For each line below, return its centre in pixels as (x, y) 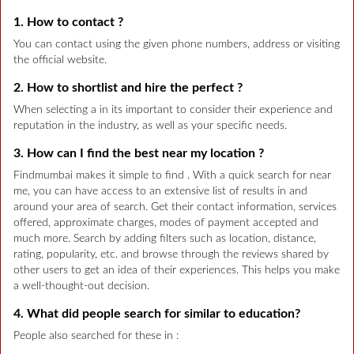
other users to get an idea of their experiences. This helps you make (177, 270)
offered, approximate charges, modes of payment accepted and (166, 222)
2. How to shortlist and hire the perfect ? (128, 87)
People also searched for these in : (96, 335)
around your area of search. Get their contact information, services (175, 207)
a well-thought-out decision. (81, 286)
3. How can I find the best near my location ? (139, 153)
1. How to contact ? (68, 22)
